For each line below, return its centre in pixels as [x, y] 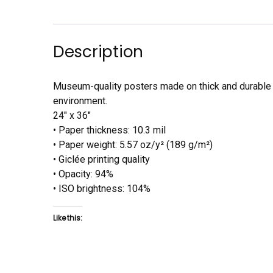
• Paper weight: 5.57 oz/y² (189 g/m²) [133, 144]
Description [98, 51]
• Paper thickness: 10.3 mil [109, 130]
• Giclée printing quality [101, 159]
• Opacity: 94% [83, 174]
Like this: [68, 218]
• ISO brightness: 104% [102, 188]
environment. [80, 101]
